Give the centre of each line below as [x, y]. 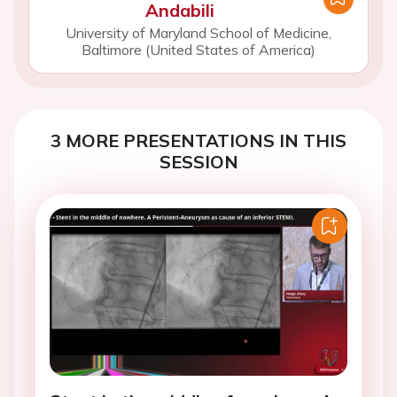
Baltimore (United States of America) [198, 50]
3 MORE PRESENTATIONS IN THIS [198, 140]
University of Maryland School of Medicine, [198, 33]
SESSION [198, 162]
